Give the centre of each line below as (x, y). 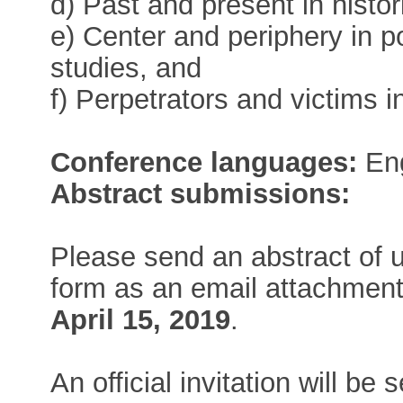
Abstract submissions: (201, 193)
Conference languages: (204, 162)
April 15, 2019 (141, 319)
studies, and (126, 67)
